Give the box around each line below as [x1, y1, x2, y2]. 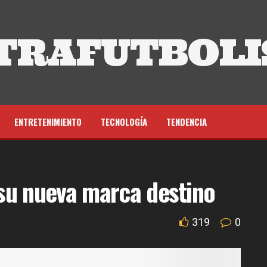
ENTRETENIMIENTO [14, 115, 82, 128]
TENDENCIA [166, 115, 207, 128]
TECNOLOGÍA [101, 115, 147, 128]
